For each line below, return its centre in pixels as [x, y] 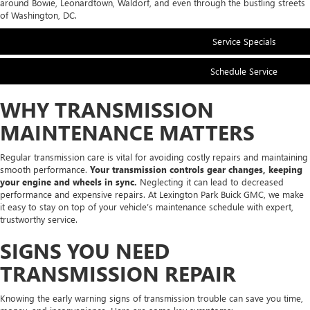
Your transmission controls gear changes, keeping [196, 169]
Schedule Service [244, 71]
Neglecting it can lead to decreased [212, 181]
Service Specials [244, 41]
